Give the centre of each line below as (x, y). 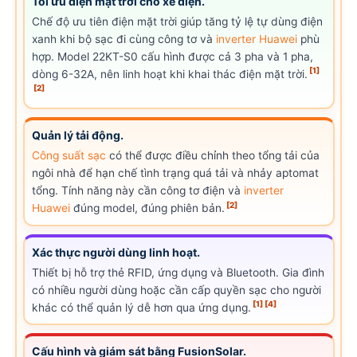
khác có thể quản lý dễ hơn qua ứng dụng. (142, 307)
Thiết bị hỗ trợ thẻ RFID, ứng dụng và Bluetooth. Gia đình (178, 272)
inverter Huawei (257, 39)
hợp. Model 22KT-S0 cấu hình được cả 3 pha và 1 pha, (173, 56)
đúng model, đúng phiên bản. (148, 208)
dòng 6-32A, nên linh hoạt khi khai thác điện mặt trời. (170, 74)
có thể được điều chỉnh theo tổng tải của (213, 156)
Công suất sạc (69, 156)
